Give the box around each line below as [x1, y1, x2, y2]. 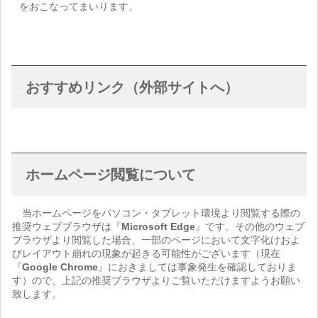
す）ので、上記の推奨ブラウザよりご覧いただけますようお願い [12, 274, 301, 286]
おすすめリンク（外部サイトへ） [26, 79, 238, 95]
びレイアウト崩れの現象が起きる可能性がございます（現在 [12, 247, 281, 259]
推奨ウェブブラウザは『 [12, 220, 122, 232]
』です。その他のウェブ [195, 220, 305, 232]
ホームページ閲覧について [26, 166, 196, 182]
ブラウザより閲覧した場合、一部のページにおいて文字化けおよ [12, 234, 301, 246]
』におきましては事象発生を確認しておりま [98, 261, 297, 273]
